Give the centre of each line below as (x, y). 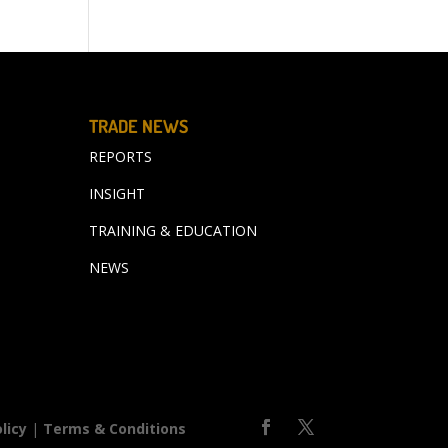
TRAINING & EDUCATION (173, 230)
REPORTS (121, 156)
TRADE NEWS (139, 125)
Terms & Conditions (115, 428)
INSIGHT (117, 193)
